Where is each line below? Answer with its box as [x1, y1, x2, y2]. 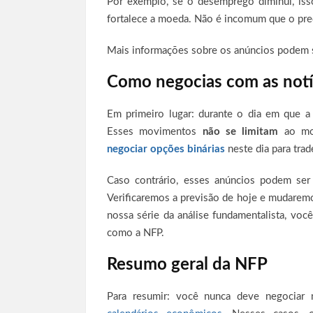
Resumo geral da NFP [107, 256, 268, 274]
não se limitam [202, 126, 279, 138]
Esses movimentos [107, 126, 203, 138]
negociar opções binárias [107, 144, 225, 155]
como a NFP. [107, 228, 164, 239]
